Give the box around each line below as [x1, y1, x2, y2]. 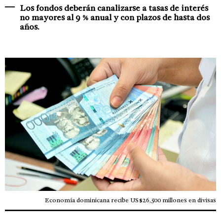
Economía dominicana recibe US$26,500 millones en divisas [45, 196, 216, 204]
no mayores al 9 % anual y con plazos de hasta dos [20, 12, 210, 23]
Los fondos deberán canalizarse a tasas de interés [20, 2, 208, 13]
